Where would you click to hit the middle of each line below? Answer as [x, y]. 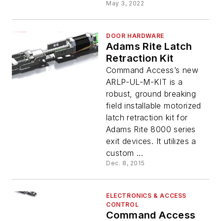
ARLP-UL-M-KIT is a [145, 82]
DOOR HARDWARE [135, 36]
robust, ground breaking [151, 94]
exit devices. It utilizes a [151, 141]
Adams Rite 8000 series [151, 129]
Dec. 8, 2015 [126, 163]
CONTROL [123, 205]
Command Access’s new [152, 70]
